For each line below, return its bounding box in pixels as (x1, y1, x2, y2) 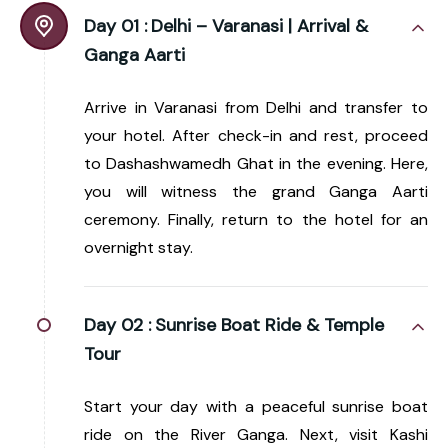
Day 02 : (84, 312, 151, 337)
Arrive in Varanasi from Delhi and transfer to (84, 96, 428, 118)
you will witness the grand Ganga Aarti (84, 180, 428, 202)
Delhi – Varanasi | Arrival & (151, 13, 368, 38)
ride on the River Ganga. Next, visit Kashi (84, 423, 428, 445)
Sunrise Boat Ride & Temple (155, 312, 384, 337)
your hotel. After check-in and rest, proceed (84, 124, 428, 146)
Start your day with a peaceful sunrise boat (84, 395, 428, 417)
